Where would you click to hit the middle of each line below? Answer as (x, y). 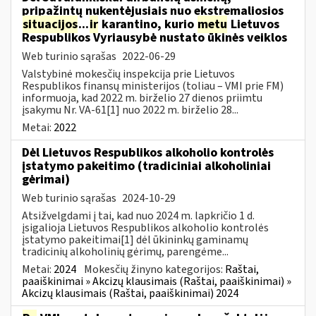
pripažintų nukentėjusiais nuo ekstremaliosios (153, 11)
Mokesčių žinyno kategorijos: (154, 269)
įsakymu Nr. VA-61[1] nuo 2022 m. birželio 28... (130, 110)
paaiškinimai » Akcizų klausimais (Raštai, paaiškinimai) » (157, 281)
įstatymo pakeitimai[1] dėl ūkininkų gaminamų (135, 239)
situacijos (50, 24)
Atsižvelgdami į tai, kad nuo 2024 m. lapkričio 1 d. (138, 215)
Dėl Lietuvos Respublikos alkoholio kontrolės (148, 152)
